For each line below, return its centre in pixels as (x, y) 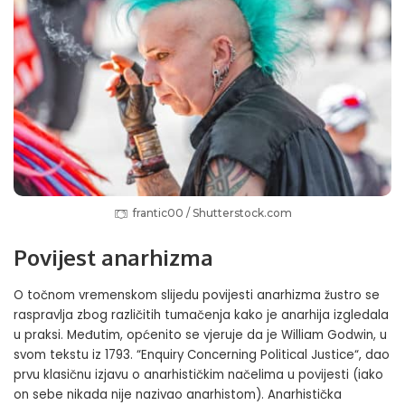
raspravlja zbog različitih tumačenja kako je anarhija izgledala (201, 315)
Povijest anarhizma (113, 258)
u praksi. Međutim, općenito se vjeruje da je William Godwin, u (200, 334)
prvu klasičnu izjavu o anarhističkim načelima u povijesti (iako (198, 374)
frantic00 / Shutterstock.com (212, 213)
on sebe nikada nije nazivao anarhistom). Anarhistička (178, 394)
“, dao (372, 354)
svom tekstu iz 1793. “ (77, 354)
